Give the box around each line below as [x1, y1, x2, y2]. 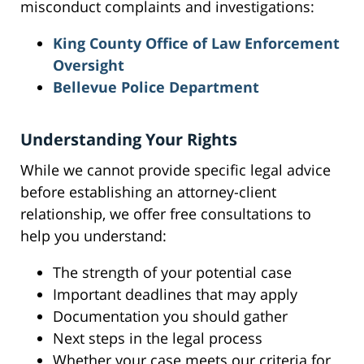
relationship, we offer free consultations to [20, 204, 311, 224]
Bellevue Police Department [53, 77, 259, 97]
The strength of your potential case [53, 262, 292, 283]
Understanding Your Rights [20, 128, 237, 151]
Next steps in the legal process [53, 328, 262, 349]
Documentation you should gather [53, 306, 288, 327]
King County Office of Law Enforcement [53, 33, 340, 54]
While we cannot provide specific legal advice [20, 160, 331, 180]
